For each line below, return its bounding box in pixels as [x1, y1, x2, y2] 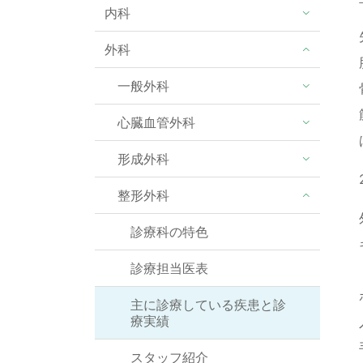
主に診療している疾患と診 [130, 296, 286, 313]
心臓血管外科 [117, 113, 195, 130]
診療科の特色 [130, 223, 208, 240]
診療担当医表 [130, 259, 208, 276]
